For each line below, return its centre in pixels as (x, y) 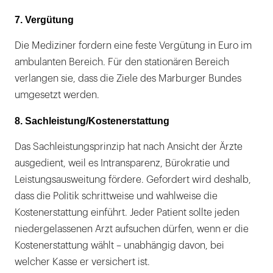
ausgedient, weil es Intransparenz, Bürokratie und (122, 164)
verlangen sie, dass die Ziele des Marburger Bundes (128, 79)
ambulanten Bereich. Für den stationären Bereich (122, 62)
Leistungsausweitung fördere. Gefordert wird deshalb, (133, 180)
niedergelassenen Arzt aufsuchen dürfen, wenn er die (132, 229)
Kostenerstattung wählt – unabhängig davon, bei (119, 246)
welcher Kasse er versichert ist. (82, 262)
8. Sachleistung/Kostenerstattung (92, 121)
